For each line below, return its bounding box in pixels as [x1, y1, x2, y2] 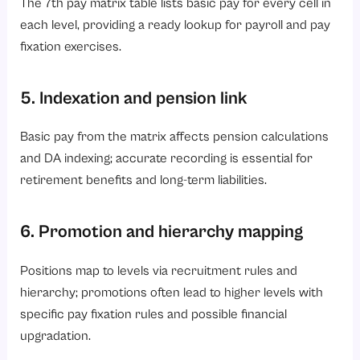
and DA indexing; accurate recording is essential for [20, 151, 313, 167]
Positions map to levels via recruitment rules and [20, 263, 298, 279]
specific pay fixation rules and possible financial [20, 306, 288, 322]
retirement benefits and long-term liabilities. [20, 173, 268, 189]
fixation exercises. [20, 39, 122, 55]
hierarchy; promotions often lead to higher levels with [20, 284, 324, 301]
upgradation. [20, 328, 92, 344]
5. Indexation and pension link [20, 88, 252, 108]
